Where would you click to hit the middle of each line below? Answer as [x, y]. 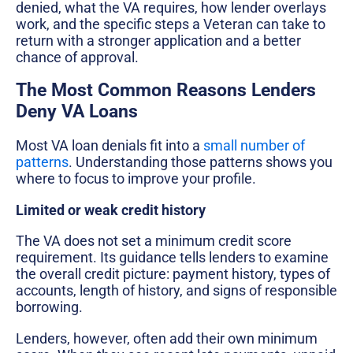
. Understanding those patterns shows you [201, 162]
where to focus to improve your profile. [136, 178]
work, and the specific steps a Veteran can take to [171, 24]
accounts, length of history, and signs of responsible [176, 291]
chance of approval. [77, 57]
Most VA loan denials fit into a [110, 145]
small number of [254, 145]
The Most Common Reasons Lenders [166, 91]
